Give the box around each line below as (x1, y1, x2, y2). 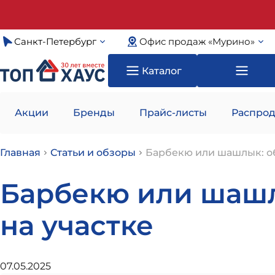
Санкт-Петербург (14, 36, 96, 47)
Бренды (73, 107, 115, 118)
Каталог (142, 64, 182, 77)
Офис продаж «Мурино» (139, 36, 255, 47)
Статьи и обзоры (50, 147, 136, 158)
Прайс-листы (139, 107, 207, 118)
